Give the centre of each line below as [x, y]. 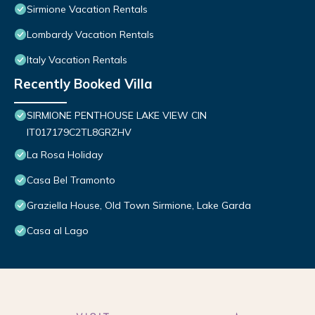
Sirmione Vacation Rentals [87, 9]
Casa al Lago [58, 231]
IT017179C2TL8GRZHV [79, 133]
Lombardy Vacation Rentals [90, 35]
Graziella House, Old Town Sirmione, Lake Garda [139, 206]
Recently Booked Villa [83, 84]
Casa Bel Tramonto [71, 180]
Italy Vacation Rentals [77, 60]
